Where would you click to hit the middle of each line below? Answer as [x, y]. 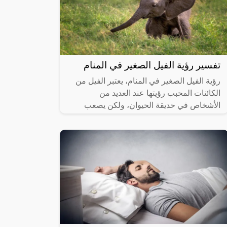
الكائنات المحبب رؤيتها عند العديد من [160, 93]
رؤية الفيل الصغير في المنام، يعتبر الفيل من [148, 81]
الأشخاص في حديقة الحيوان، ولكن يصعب [152, 105]
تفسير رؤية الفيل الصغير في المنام [152, 65]
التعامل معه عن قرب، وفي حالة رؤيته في [151, 118]
